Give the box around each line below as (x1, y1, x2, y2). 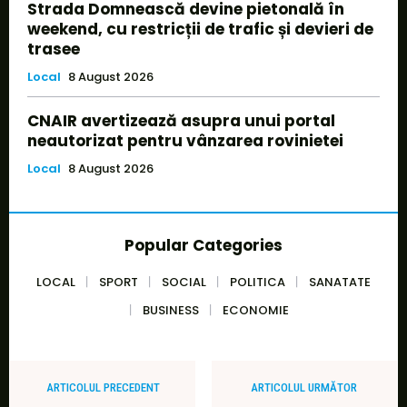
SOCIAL (162, 273, 206, 291)
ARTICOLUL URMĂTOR (251, 380, 358, 394)
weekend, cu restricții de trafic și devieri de (27, 17, 373, 40)
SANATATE (309, 273, 371, 291)
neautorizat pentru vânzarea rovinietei (27, 129, 343, 152)
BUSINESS (142, 301, 199, 319)
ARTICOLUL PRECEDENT (45, 380, 160, 394)
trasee (27, 37, 80, 60)
